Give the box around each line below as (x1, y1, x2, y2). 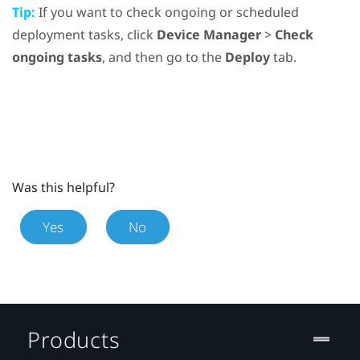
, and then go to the (102, 47, 225, 66)
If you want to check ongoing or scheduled (35, 2, 299, 21)
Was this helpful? (12, 178, 115, 196)
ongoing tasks (12, 47, 102, 66)
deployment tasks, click (12, 25, 157, 43)
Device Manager (157, 25, 261, 43)
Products (27, 324, 121, 354)
